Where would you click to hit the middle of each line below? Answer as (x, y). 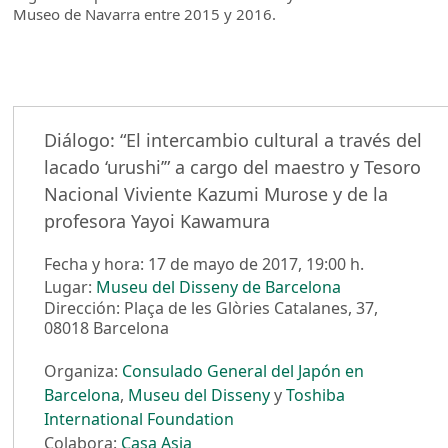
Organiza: (83, 371)
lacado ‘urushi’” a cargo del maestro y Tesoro (233, 167)
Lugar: (70, 287)
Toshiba (316, 395)
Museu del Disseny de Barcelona (219, 287)
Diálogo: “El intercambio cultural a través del (233, 140)
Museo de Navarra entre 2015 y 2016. (145, 13)
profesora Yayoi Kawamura (157, 221)
